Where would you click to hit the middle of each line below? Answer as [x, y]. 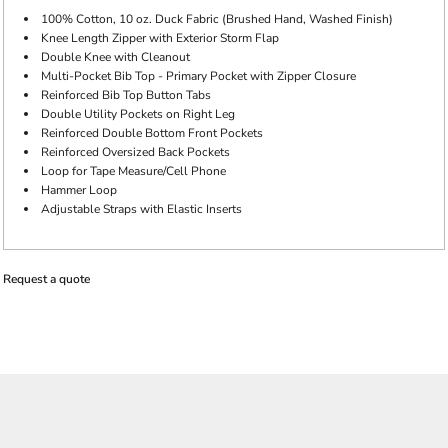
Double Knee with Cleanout [115, 57]
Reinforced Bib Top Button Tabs [126, 95]
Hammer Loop [79, 190]
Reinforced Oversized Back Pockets [135, 152]
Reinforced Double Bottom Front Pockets [152, 133]
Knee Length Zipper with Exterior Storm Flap [160, 38]
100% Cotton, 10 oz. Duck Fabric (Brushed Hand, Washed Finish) [217, 19]
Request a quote [46, 279]
